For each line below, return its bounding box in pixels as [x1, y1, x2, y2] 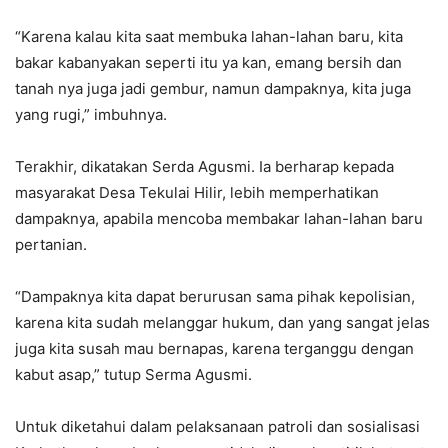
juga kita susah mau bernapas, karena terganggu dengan [15, 338, 414, 358]
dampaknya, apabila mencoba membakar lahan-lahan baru [15, 208, 423, 228]
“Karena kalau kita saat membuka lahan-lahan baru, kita [15, 26, 403, 46]
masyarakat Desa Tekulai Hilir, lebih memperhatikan [15, 182, 379, 202]
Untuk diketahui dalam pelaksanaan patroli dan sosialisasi [15, 416, 420, 436]
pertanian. [15, 234, 87, 254]
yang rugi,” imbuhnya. [15, 104, 167, 124]
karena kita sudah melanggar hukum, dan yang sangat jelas [15, 312, 430, 332]
